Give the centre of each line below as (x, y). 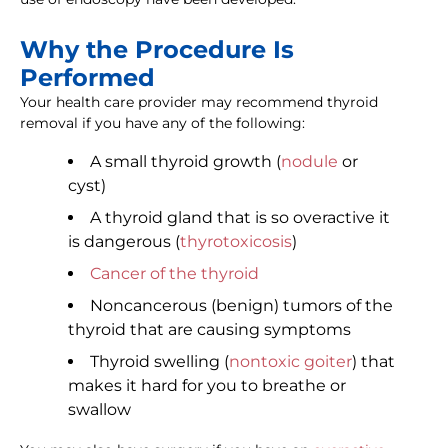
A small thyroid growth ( (185, 162)
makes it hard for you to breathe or (207, 386)
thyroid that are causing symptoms (209, 330)
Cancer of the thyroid (174, 274)
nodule (309, 162)
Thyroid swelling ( (159, 362)
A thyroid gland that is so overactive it (240, 218)
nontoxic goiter (290, 362)
